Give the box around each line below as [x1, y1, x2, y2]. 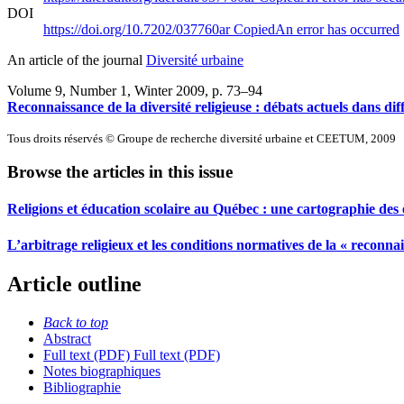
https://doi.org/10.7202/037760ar [43, 21, 234, 37]
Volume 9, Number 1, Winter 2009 [7, 82, 205, 98]
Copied [234, 21, 275, 37]
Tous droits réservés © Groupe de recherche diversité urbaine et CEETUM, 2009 [7, 131, 396, 145]
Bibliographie [43, 379, 121, 395]
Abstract [43, 330, 91, 346]
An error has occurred [275, 21, 399, 37]
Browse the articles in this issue [7, 162, 233, 182]
